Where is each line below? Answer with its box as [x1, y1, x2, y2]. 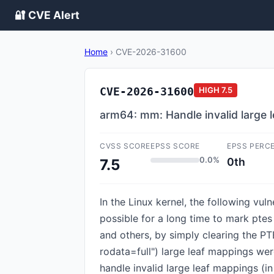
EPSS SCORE [150, 141, 200, 150]
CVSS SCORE [100, 141, 150, 150]
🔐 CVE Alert [15, 9, 80, 21]
